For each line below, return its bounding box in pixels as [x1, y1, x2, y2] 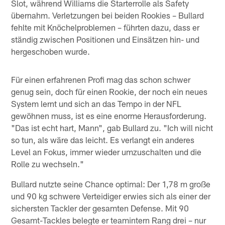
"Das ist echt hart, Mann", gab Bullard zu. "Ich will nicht [11, 122, 213, 133]
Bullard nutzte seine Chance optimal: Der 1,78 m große [11, 178, 211, 189]
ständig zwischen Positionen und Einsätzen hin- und [11, 34, 200, 44]
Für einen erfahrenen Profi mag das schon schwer [11, 74, 191, 84]
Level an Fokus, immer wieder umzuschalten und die [11, 146, 202, 157]
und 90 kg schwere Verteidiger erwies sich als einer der [11, 190, 211, 201]
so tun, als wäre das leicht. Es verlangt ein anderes [11, 134, 195, 145]
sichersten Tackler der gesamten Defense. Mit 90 [11, 202, 189, 213]
